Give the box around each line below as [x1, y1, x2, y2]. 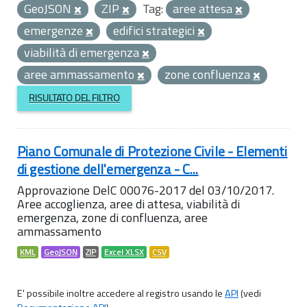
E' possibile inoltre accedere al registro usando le [17, 285, 225, 301]
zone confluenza [164, 65, 253, 84]
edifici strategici [113, 21, 197, 40]
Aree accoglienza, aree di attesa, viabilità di [17, 194, 240, 213]
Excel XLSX [104, 245, 144, 258]
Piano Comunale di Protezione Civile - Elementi [17, 140, 288, 162]
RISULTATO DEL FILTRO [28, 90, 120, 106]
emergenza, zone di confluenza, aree [17, 208, 208, 227]
